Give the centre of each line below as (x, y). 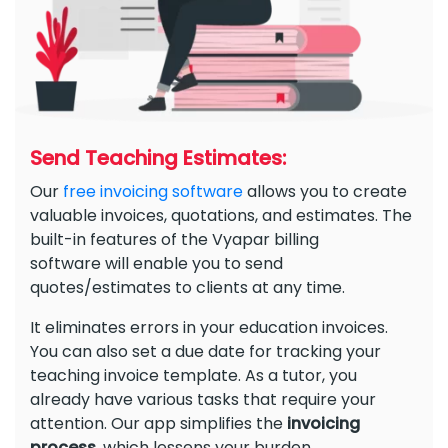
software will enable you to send (156, 263)
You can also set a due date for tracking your (205, 351)
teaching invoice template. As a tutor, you (193, 375)
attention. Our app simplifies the (158, 423)
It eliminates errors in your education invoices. (209, 327)
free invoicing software (153, 191)
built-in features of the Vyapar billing (174, 239)
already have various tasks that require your (203, 399)
